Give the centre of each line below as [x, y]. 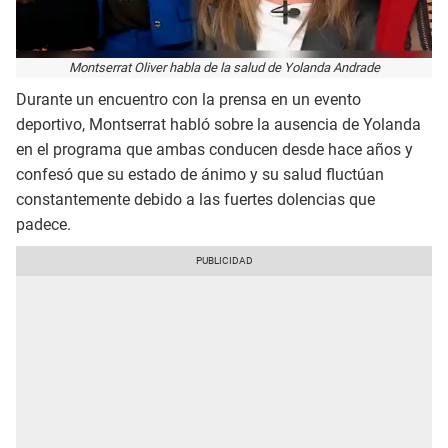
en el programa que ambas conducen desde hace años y [214, 150]
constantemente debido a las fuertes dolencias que [195, 200]
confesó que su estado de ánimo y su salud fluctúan [200, 175]
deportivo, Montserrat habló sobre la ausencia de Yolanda [218, 125]
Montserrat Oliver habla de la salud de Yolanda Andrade [224, 67]
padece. [43, 225]
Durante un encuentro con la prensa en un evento [188, 100]
